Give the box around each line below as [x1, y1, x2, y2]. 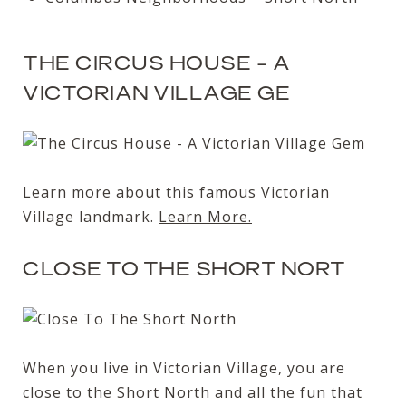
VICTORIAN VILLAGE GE [23, 79, 290, 105]
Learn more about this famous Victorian [23, 182, 330, 203]
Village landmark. [23, 207, 159, 227]
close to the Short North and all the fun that [23, 382, 362, 403]
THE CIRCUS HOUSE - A [23, 49, 290, 75]
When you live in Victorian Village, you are [23, 358, 345, 379]
